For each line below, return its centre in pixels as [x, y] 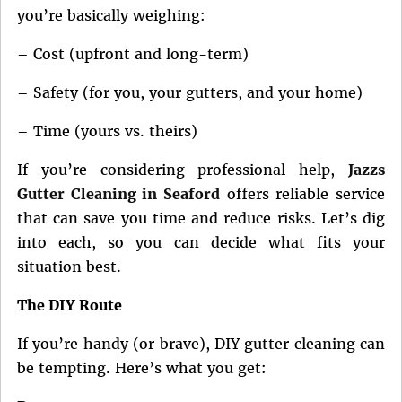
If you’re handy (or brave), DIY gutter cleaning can [201, 344]
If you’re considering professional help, [183, 170]
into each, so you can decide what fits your [201, 243]
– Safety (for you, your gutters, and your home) [190, 93]
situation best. [69, 267]
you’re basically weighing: [111, 16]
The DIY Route [70, 306]
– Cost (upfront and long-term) [133, 54]
